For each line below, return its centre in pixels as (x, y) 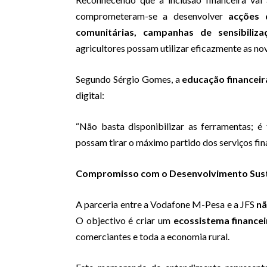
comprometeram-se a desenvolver (152, 16)
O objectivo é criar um (125, 221)
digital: (90, 95)
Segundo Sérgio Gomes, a (129, 79)
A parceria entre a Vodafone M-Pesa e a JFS (166, 204)
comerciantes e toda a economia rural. (153, 237)
